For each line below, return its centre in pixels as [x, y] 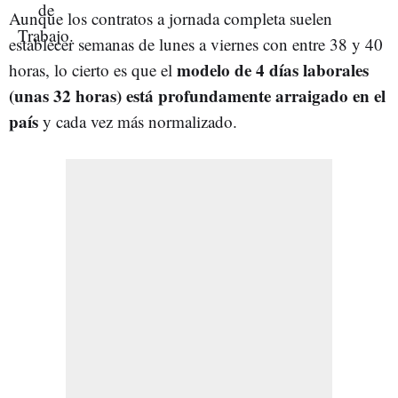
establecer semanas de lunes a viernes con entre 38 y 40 [196, 44]
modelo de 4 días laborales [273, 69]
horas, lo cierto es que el [93, 69]
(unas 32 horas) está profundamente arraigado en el [197, 95]
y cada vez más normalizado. [138, 121]
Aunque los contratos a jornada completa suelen [171, 18]
